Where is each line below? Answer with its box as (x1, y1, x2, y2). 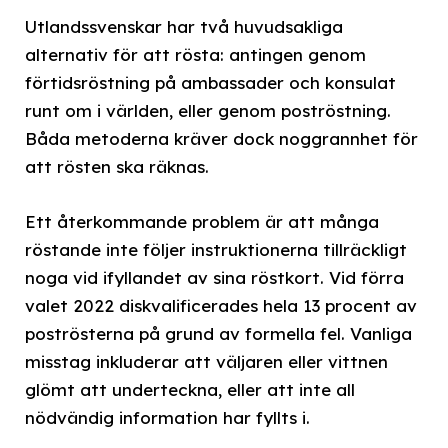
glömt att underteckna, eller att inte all (25, 378, 355, 400)
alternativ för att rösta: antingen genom (25, 44, 366, 66)
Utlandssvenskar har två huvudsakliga (25, 16, 343, 38)
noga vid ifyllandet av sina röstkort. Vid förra (25, 266, 404, 288)
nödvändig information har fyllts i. (25, 406, 310, 428)
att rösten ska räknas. (25, 156, 209, 178)
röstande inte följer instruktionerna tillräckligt (25, 238, 407, 260)
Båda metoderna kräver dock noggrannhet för (25, 128, 418, 150)
